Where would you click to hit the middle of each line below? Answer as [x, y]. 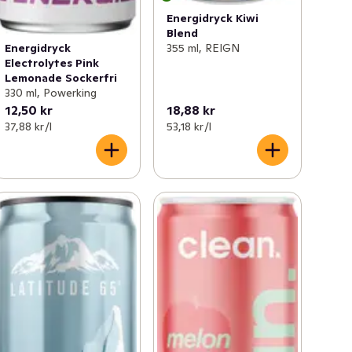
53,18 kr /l [189, 126]
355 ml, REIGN [203, 48]
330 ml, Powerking [51, 92]
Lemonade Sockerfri [61, 77]
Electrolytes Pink [52, 62]
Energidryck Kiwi [212, 18]
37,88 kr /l [29, 126]
